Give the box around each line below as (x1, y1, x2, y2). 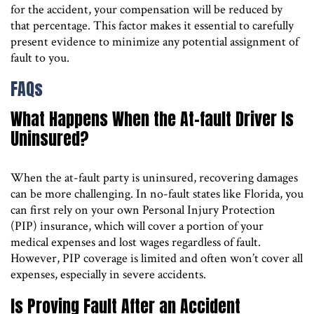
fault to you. (11, 49, 69, 66)
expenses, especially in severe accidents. (11, 266, 206, 282)
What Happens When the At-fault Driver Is (11, 106, 294, 132)
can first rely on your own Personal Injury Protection (11, 201, 275, 218)
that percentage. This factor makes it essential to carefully (11, 17, 294, 34)
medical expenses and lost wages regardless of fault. (11, 233, 261, 250)
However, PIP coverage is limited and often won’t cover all (11, 250, 303, 266)
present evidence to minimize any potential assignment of (11, 33, 299, 50)
